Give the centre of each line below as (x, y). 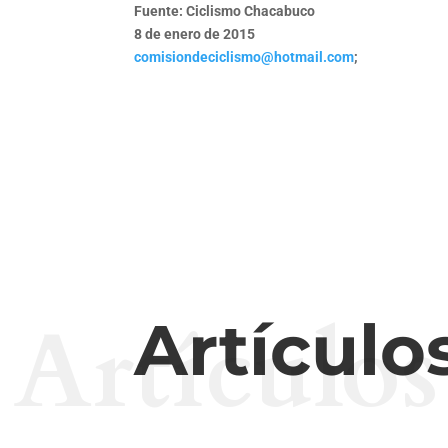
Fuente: (160, 11)
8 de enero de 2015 (195, 34)
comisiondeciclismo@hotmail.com (244, 57)
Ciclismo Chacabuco (251, 11)
